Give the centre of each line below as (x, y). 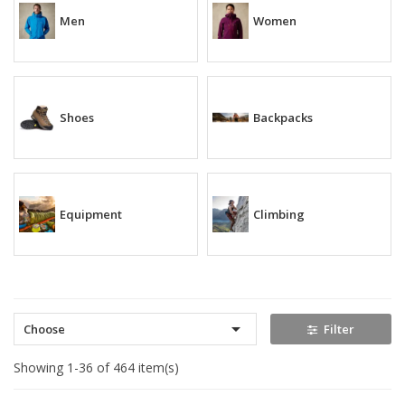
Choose (44, 330)
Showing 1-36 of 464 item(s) (96, 368)
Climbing (279, 214)
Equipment (91, 214)
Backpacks (283, 117)
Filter (339, 330)
